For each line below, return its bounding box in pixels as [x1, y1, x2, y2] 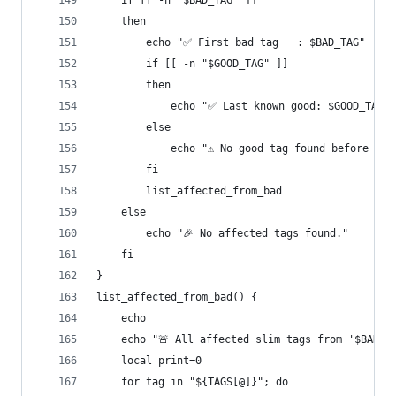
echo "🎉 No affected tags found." [96, 227, 348, 240]
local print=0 [96, 354, 202, 367]
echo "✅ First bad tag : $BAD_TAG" [96, 36, 365, 49]
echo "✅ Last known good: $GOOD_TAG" [96, 100, 390, 112]
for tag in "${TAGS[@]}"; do [96, 376, 288, 388]
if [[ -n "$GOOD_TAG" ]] [96, 57, 288, 70]
